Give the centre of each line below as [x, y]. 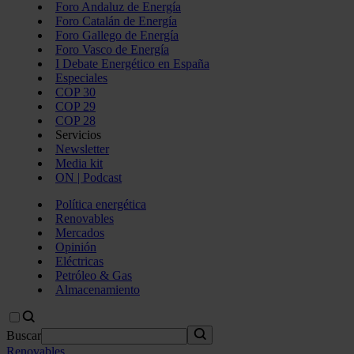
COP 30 [75, 92]
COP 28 [75, 121]
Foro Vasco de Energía [112, 49]
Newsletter [82, 149]
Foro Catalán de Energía [116, 21]
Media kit [79, 163]
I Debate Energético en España [132, 64]
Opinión [76, 247]
